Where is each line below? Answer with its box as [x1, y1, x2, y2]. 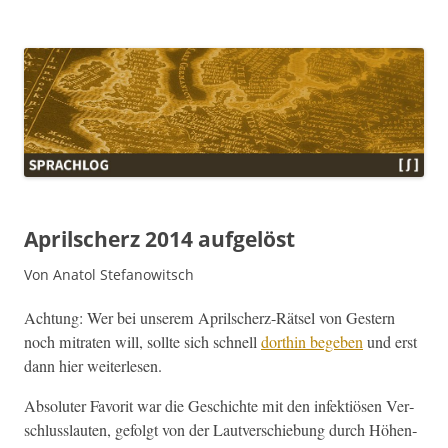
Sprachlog [24, 25, 142, 52]
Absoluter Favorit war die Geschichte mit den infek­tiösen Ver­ [24, 394, 414, 417]
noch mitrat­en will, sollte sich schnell [24, 330, 261, 353]
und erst [363, 330, 417, 353]
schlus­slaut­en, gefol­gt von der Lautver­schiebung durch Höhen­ [24, 418, 417, 441]
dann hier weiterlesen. [24, 354, 162, 377]
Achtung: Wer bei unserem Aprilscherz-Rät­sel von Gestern [24, 306, 395, 329]
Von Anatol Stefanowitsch [24, 264, 194, 284]
